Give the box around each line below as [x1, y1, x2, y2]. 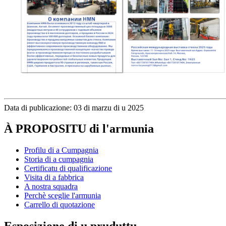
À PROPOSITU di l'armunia [4, 122, 154, 136]
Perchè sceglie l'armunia [24, 191, 101, 200]
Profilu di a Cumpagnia [24, 146, 98, 155]
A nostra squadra [24, 182, 78, 191]
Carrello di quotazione [24, 200, 95, 209]
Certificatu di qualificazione [24, 164, 112, 173]
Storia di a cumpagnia [24, 155, 93, 164]
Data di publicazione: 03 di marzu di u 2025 [4, 103, 144, 112]
